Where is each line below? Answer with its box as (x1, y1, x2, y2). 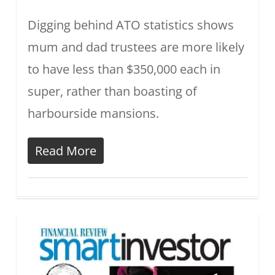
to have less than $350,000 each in (27, 61, 220, 78)
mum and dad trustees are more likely (27, 39, 244, 56)
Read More (34, 142, 96, 160)
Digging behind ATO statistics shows (27, 17, 234, 34)
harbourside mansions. (27, 105, 159, 122)
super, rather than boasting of (27, 83, 197, 100)
